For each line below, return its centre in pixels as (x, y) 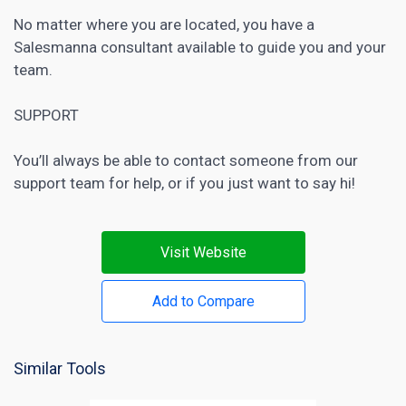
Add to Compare (203, 301)
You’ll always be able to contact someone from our (186, 160)
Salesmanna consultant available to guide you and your (200, 47)
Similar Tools (60, 368)
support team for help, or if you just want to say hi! (184, 183)
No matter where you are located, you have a (164, 24)
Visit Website (203, 252)
